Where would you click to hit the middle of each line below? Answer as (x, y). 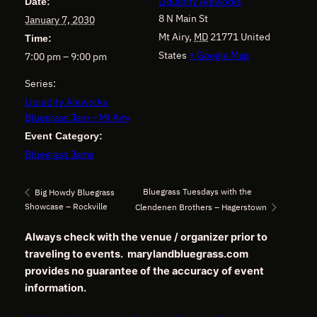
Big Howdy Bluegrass (73, 192)
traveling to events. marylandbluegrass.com (136, 254)
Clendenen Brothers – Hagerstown (202, 207)
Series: (40, 83)
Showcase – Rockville (66, 206)
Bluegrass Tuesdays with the (197, 192)
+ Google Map (219, 55)
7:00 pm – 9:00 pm (65, 56)
